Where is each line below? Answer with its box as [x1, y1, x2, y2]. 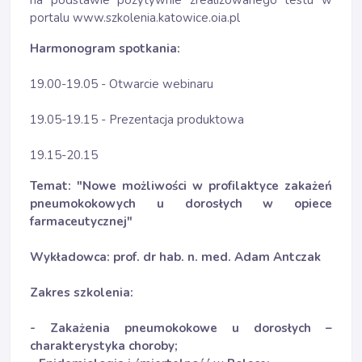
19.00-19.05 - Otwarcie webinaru [30, 76, 213, 92]
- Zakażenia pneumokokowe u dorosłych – [30, 320, 332, 336]
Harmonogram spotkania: [30, 40, 180, 57]
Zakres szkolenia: [30, 284, 133, 301]
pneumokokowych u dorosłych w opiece [30, 196, 332, 212]
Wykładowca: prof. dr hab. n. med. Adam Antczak [30, 249, 321, 265]
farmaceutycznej [30, 213, 127, 229]
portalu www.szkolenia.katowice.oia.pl [30, 10, 240, 26]
